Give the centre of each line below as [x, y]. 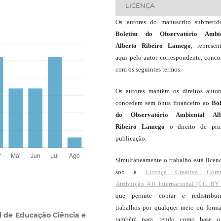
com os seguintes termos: [149, 69]
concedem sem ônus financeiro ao [164, 103]
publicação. [131, 138]
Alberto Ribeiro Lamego [153, 45]
